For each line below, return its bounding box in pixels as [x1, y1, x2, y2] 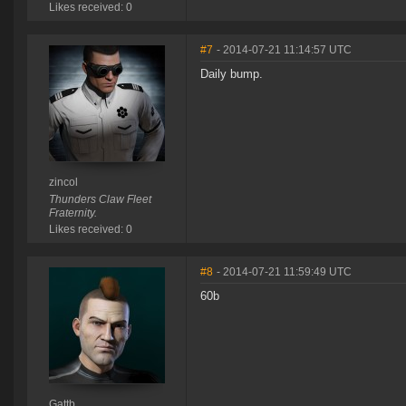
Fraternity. [48, 207, 97, 220]
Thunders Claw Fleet [48, 193, 151, 207]
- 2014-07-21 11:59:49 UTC [217, 266, 352, 279]
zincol [48, 176, 78, 189]
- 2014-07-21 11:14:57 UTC [217, 43, 352, 57]
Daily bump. [200, 67, 263, 82]
